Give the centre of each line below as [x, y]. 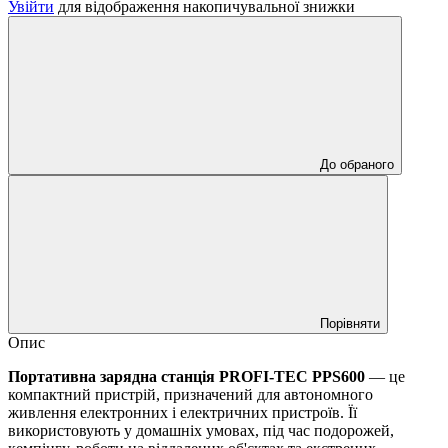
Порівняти [350, 323]
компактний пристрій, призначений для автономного [190, 394]
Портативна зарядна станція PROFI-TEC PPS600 [186, 376]
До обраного [357, 164]
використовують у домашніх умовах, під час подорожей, [201, 430]
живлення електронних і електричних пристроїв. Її [182, 412]
